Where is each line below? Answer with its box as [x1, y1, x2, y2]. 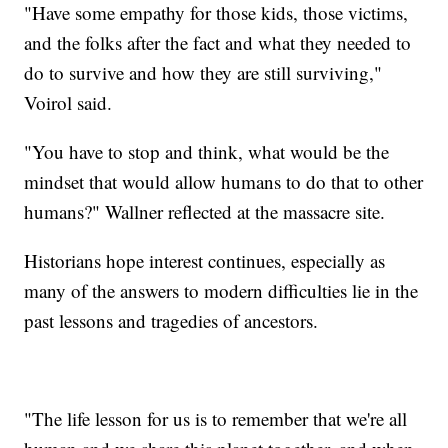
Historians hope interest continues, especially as [24, 247, 386, 273]
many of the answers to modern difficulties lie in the [24, 277, 419, 303]
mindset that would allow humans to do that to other [24, 168, 424, 194]
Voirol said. [24, 89, 113, 115]
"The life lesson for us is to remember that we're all [24, 405, 408, 431]
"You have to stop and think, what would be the [24, 138, 390, 164]
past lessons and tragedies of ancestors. [24, 307, 319, 333]
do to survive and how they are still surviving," [24, 59, 383, 85]
